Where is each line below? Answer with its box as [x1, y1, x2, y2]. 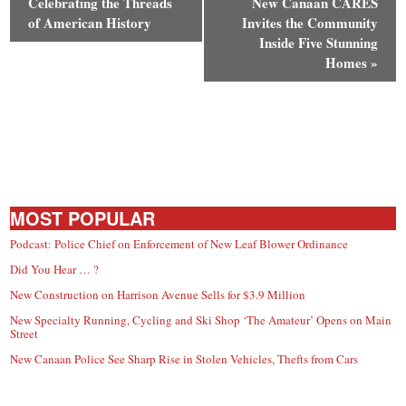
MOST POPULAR [10, 204, 156, 231]
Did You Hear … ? [10, 260, 100, 277]
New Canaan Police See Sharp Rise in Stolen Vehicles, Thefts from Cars [10, 350, 359, 367]
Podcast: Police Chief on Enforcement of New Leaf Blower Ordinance [10, 235, 349, 252]
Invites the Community [241, 12, 378, 33]
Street [10, 324, 39, 342]
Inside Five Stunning [258, 32, 378, 53]
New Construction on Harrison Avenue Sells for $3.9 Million [10, 285, 306, 303]
